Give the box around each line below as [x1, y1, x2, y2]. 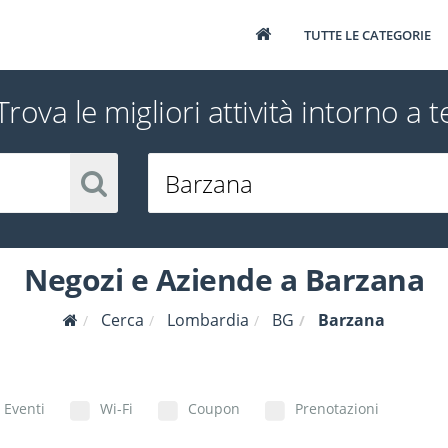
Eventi [4, 399, 45, 418]
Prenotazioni [295, 399, 379, 418]
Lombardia [167, 309, 249, 331]
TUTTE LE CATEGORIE [304, 26, 431, 44]
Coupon [188, 399, 240, 418]
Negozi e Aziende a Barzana [24, 259, 424, 300]
